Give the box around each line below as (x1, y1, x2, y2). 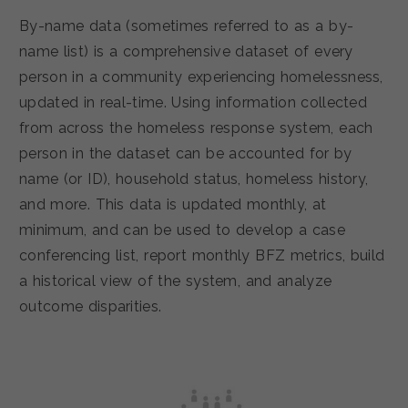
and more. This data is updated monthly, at (19, 195, 327, 213)
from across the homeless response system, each (19, 118, 373, 137)
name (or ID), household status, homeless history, (19, 169, 369, 188)
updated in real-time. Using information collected (19, 93, 368, 111)
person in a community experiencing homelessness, (19, 67, 383, 86)
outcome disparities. (19, 297, 162, 315)
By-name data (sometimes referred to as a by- (19, 16, 354, 35)
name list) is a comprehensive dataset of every (19, 42, 353, 60)
